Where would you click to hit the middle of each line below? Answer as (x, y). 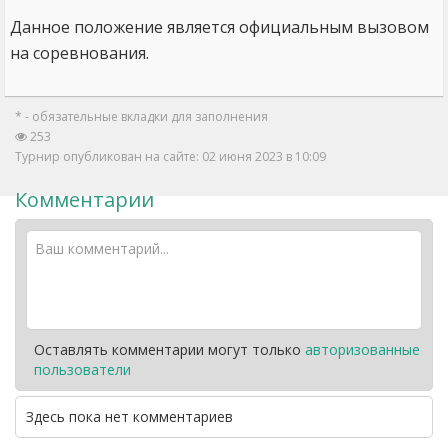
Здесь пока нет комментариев (129, 416)
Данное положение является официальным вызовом (219, 27)
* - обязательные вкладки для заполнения (141, 116)
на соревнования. (79, 53)
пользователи (82, 369)
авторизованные (362, 349)
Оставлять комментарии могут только (169, 349)
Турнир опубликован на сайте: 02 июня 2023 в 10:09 (170, 156)
